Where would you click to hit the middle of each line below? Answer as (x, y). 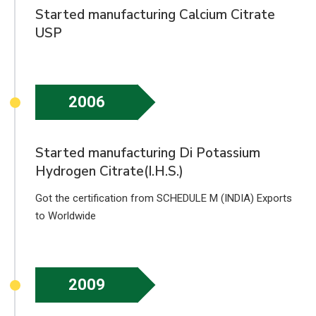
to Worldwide (66, 216)
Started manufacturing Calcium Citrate (155, 15)
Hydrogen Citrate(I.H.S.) (109, 172)
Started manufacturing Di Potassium (148, 153)
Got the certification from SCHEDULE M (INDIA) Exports (164, 199)
